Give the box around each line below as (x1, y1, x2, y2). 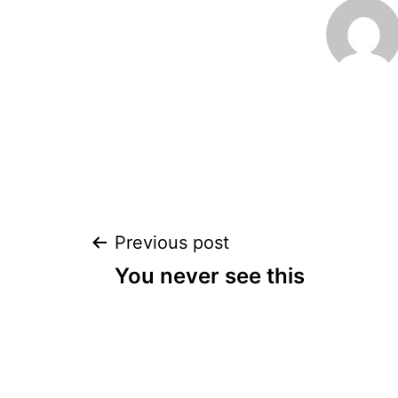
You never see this (115, 263, 305, 290)
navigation (88, 283, 295, 336)
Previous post (115, 232, 229, 254)
